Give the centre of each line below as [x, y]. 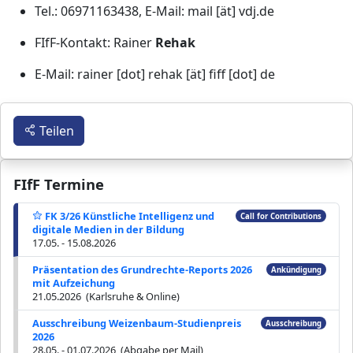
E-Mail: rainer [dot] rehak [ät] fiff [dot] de [155, 74]
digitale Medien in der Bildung [108, 230]
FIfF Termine [59, 184]
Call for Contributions [281, 216]
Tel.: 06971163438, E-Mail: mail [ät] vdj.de [154, 11]
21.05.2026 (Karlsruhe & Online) [106, 297]
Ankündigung [296, 269]
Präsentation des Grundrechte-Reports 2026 [142, 270]
